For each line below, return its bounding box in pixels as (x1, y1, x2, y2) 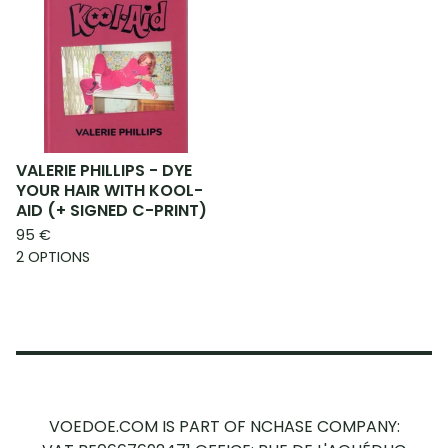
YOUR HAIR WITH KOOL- (16, 179, 203, 203)
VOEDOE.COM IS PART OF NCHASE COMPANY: (48, 415, 400, 439)
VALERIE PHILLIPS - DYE (16, 159, 192, 183)
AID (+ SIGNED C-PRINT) (16, 199, 207, 223)
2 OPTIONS (16, 247, 90, 268)
